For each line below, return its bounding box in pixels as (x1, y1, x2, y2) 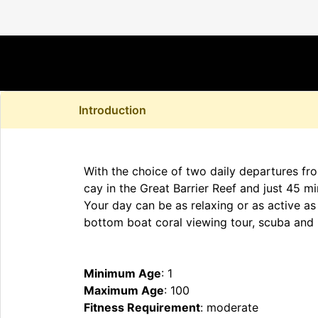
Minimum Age (84, 266, 161, 281)
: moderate (200, 300, 258, 315)
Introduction (79, 103, 146, 118)
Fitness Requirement (84, 300, 200, 315)
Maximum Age (84, 283, 164, 298)
